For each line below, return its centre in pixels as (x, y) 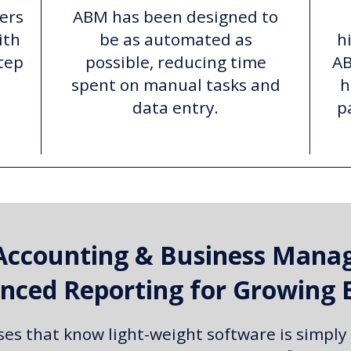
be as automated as (175, 39)
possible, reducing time (175, 62)
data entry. (175, 107)
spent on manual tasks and (175, 84)
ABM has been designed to (175, 16)
